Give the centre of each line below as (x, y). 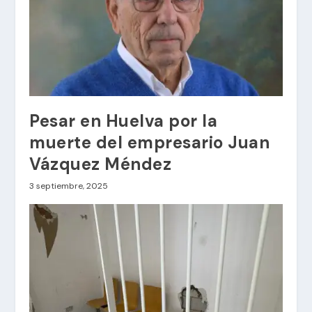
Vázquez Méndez (101, 164)
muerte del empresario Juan (150, 142)
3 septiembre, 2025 (69, 186)
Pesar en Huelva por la (124, 120)
